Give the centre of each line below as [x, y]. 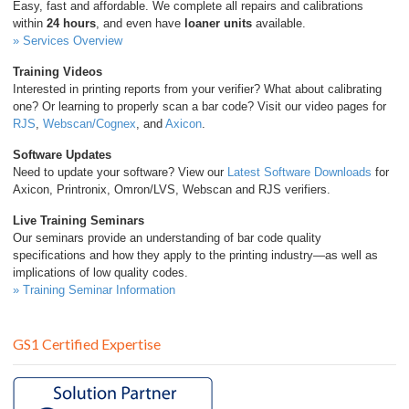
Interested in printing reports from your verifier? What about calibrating [197, 89]
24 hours [71, 24]
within [30, 24]
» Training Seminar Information [94, 290]
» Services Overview [68, 41]
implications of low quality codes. [100, 273]
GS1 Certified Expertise [87, 344]
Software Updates [62, 155]
